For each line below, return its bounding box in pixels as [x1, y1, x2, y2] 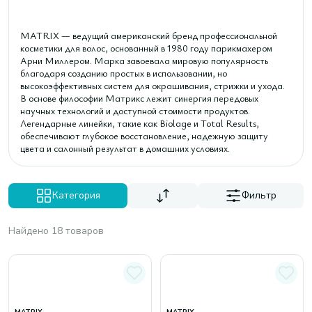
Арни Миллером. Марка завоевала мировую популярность [20, 54, 268, 67]
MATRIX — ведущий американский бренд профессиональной [20, 29, 277, 42]
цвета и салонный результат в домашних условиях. [20, 141, 230, 155]
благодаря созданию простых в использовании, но [20, 66, 227, 79]
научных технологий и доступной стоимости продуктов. [20, 104, 250, 117]
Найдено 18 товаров [8, 224, 104, 237]
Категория [52, 189, 100, 202]
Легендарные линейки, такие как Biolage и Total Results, [20, 116, 259, 130]
